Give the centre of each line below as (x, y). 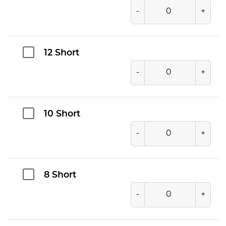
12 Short (62, 53)
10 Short (62, 114)
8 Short (60, 175)
